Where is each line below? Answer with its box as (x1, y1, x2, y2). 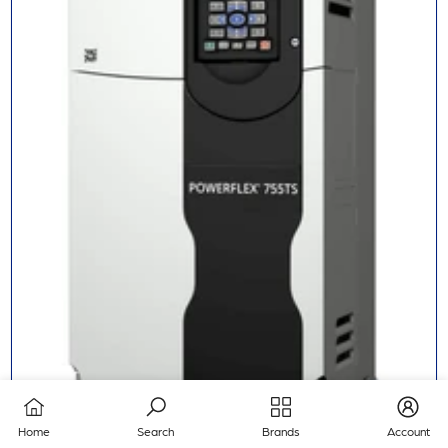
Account (386, 424, 430, 438)
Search (137, 424, 175, 438)
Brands (261, 424, 300, 438)
